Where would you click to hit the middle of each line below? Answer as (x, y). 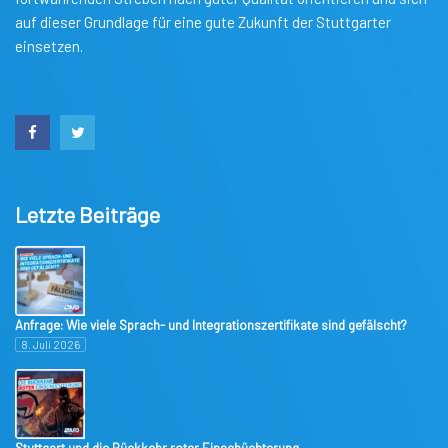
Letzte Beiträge (87, 214)
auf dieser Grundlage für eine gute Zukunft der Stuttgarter (203, 22)
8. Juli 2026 (50, 345)
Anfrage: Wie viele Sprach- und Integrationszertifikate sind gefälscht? (211, 325)
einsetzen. (49, 46)
